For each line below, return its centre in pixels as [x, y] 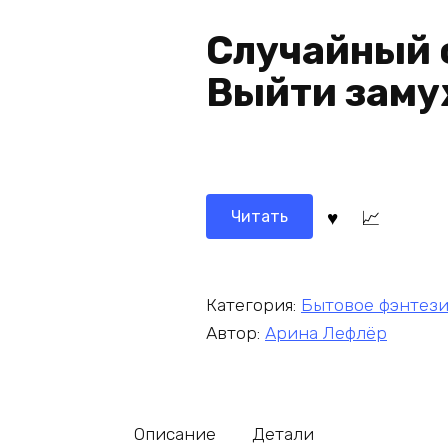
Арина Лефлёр [326, 332]
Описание [175, 433]
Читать [259, 216]
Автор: [235, 332]
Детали [282, 433]
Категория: [253, 304]
